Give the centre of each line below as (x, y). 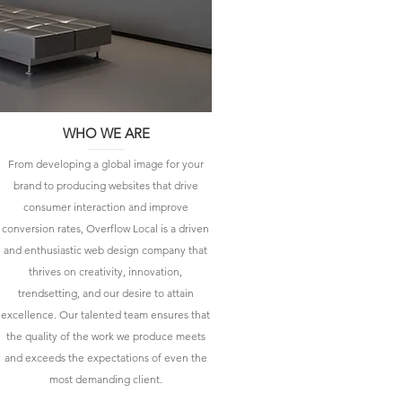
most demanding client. (105, 379)
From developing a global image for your (105, 164)
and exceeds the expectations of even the (105, 358)
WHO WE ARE (106, 133)
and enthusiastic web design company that (105, 250)
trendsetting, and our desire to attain (105, 293)
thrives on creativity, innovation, (105, 271)
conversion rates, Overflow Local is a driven (105, 228)
